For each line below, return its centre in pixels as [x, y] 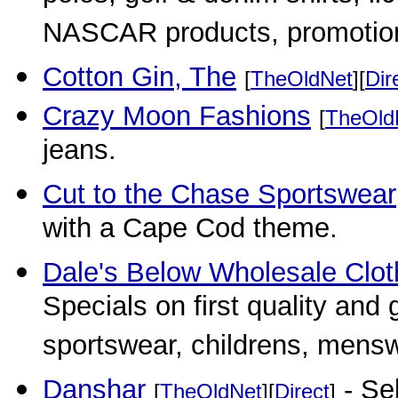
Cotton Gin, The [139, 77]
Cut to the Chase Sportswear [219, 194]
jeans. [80, 153]
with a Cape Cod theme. [190, 231]
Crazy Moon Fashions [177, 116]
